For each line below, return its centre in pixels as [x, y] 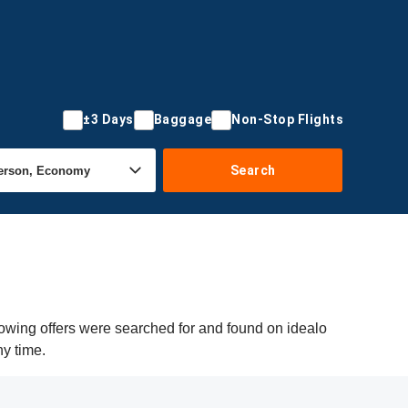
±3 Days [108, 119]
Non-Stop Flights [287, 119]
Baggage [182, 119]
